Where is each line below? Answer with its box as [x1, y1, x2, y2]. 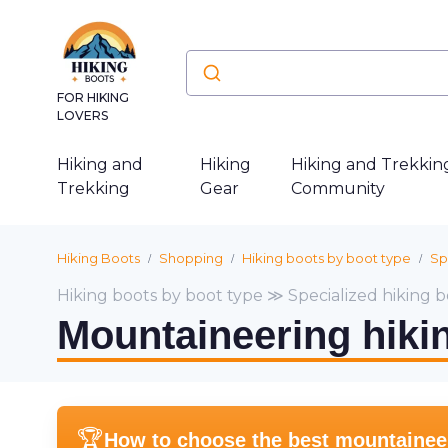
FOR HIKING [57, 90, 129, 105]
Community [290, 179, 385, 198]
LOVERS [57, 108, 108, 123]
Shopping [159, 250, 223, 266]
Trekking [57, 179, 130, 198]
